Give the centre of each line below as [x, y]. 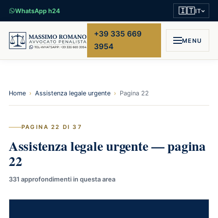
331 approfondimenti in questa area [62, 179]
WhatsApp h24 [38, 11]
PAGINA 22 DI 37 [52, 127]
